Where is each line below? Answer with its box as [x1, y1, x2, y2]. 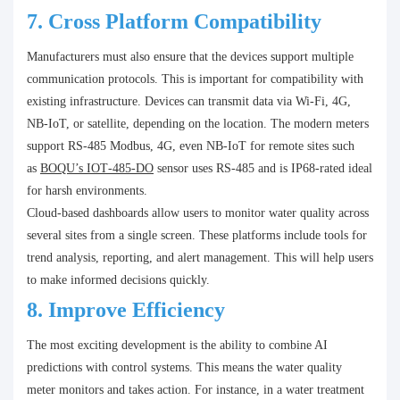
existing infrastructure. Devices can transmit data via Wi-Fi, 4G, [27, 95, 351, 109]
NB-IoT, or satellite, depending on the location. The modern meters [27, 117, 369, 131]
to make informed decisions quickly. [27, 273, 210, 287]
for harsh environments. [27, 184, 147, 198]
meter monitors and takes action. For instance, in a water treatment [27, 383, 364, 397]
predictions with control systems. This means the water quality [27, 361, 342, 375]
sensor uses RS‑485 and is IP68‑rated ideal [154, 162, 372, 176]
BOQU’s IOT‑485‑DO [40, 162, 154, 176]
